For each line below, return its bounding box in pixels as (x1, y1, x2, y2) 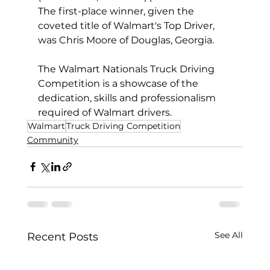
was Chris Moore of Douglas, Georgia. (37, 34, 219, 46)
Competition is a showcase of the (37, 77, 201, 89)
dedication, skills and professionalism (37, 92, 218, 104)
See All (215, 229, 243, 240)
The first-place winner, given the (37, 5, 196, 17)
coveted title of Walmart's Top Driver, (37, 19, 217, 31)
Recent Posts (27, 230, 98, 243)
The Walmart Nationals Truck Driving (37, 63, 217, 75)
